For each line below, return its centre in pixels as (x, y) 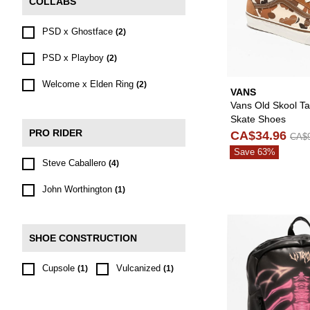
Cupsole (58, 268)
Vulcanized (138, 268)
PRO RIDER (56, 133)
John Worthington (77, 189)
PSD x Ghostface (77, 31)
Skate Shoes (258, 119)
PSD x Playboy (73, 58)
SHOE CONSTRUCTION (83, 238)
